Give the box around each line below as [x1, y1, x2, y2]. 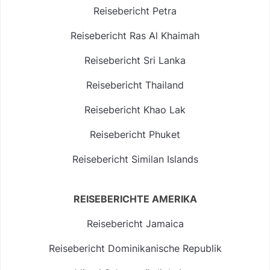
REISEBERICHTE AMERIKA [73, 192, 197, 205]
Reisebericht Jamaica [86, 217, 184, 230]
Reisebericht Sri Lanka [84, 54, 186, 66]
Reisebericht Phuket [90, 128, 180, 140]
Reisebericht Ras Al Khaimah [71, 29, 199, 42]
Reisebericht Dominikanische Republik [48, 242, 222, 254]
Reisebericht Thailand [86, 78, 184, 91]
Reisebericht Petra [93, 4, 177, 17]
